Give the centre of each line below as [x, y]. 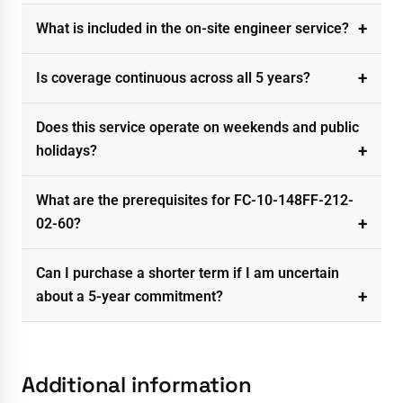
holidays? [67, 150]
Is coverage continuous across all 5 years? [173, 77]
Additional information [137, 384]
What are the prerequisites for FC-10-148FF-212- [195, 200]
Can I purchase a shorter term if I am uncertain [188, 273]
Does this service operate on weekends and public [197, 127]
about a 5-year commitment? [130, 296]
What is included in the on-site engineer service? [193, 28]
